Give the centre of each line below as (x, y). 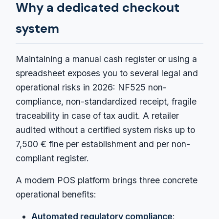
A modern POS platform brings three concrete (107, 180)
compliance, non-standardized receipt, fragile (106, 101)
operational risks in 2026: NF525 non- (91, 87)
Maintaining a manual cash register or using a (106, 59)
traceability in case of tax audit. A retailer (97, 115)
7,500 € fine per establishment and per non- (103, 144)
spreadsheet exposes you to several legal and (107, 73)
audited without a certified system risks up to (105, 130)
